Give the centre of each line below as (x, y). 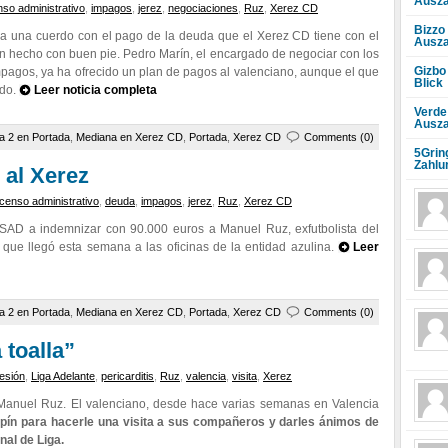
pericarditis (127, 376)
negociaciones (203, 8)
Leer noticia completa (95, 90)
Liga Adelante (63, 376)
